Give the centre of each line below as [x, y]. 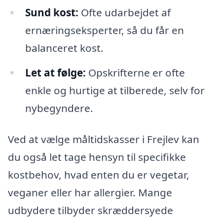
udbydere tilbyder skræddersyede [91, 210]
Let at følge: [55, 72]
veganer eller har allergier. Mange [90, 193]
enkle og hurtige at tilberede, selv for [115, 90]
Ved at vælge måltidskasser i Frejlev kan [104, 139]
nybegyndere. [59, 108]
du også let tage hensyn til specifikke [97, 157]
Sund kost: [52, 12]
